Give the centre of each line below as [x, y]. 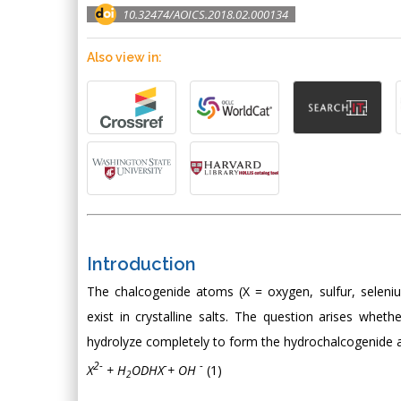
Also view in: [124, 57]
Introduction [141, 264]
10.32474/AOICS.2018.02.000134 [205, 14]
